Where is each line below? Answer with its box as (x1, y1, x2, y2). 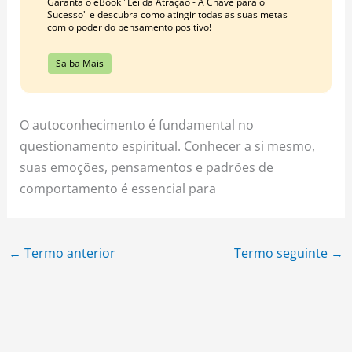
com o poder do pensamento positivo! (46, 20, 211, 34)
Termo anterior (20, 244, 115, 262)
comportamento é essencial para (20, 179, 217, 198)
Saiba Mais (55, 56, 104, 70)
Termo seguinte (234, 244, 332, 262)
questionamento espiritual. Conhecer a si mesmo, (20, 137, 316, 156)
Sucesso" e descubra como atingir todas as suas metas (46, 7, 288, 21)
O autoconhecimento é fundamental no (20, 115, 255, 134)
